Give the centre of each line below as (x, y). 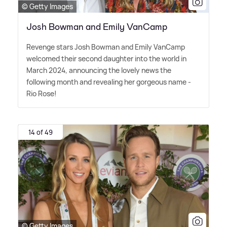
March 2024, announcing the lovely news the (99, 70)
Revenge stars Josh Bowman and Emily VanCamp (106, 47)
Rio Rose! (42, 94)
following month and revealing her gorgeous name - (109, 82)
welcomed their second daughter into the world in (106, 59)
